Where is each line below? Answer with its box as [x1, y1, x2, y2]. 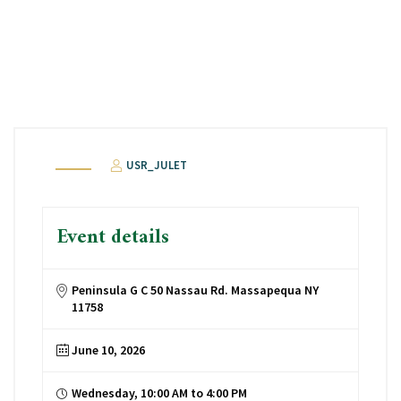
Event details [57, 220, 169, 255]
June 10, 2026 [72, 342, 145, 358]
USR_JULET [124, 158, 188, 173]
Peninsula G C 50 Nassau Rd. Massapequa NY [72, 282, 319, 298]
